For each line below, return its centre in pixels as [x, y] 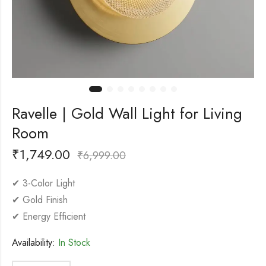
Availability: [34, 242]
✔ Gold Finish [40, 199]
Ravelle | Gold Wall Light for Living [127, 113]
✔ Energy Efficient [49, 216]
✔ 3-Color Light [43, 183]
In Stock [73, 242]
